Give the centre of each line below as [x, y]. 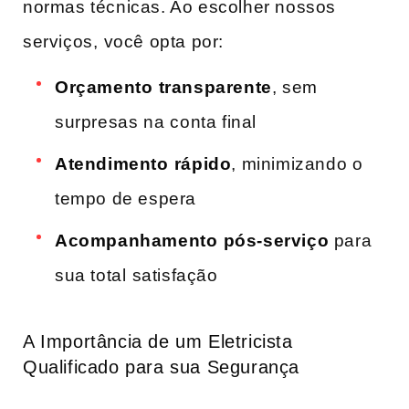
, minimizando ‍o [297, 164]
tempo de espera [126, 199]
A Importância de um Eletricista [158, 341]
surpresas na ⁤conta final [156, 122]
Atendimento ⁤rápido [143, 164]
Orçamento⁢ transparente [163, 88]
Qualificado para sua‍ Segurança [162, 367]
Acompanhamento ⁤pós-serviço [192, 241]
